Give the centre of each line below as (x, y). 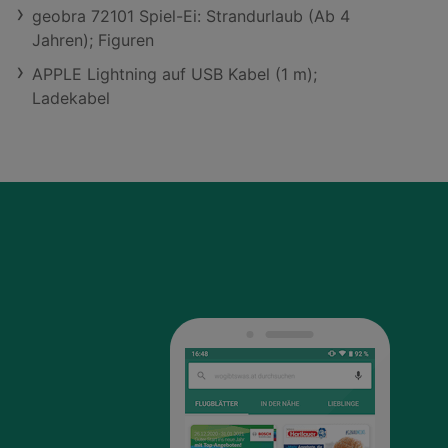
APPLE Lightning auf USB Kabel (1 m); (174, 74)
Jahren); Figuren (93, 40)
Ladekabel (71, 98)
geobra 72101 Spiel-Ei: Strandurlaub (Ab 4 (191, 16)
